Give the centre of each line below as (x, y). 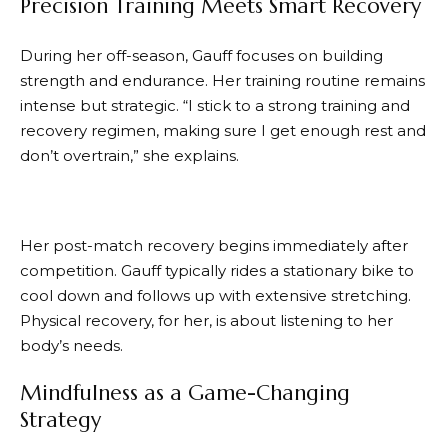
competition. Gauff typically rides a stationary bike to (217, 270)
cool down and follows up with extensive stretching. (215, 295)
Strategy (60, 420)
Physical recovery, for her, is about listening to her (206, 320)
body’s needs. (71, 345)
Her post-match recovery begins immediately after (214, 245)
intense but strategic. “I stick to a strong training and (215, 105)
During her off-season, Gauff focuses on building (201, 55)
